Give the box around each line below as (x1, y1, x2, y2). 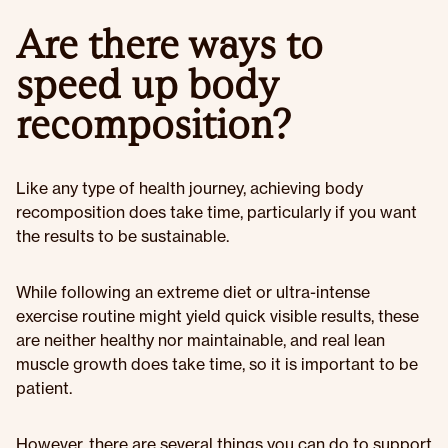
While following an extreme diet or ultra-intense (16, 282, 370, 302)
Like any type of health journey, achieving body (16, 178, 363, 198)
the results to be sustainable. (16, 226, 229, 246)
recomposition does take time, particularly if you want (16, 202, 417, 222)
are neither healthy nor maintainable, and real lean (16, 330, 385, 350)
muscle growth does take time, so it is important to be (16, 354, 418, 374)
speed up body (16, 60, 278, 108)
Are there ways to (16, 20, 323, 68)
